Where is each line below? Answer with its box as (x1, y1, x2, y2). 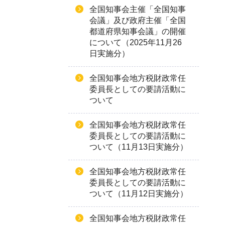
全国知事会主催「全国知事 (89, 5, 186, 14)
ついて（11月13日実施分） (89, 143, 188, 151)
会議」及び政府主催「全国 (89, 16, 186, 25)
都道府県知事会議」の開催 (89, 27, 186, 36)
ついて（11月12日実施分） (89, 189, 188, 198)
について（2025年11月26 (89, 38, 182, 47)
